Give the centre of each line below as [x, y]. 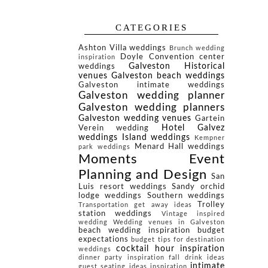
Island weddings [156, 138]
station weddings [115, 214]
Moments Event [152, 159]
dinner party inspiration [121, 258]
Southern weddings [186, 196]
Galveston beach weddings [168, 76]
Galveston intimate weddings [152, 85]
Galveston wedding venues [135, 119]
